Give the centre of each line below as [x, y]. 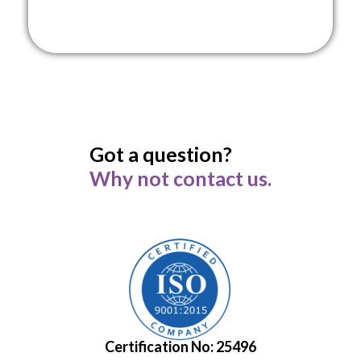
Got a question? [161, 154]
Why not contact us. [180, 178]
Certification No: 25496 [180, 346]
